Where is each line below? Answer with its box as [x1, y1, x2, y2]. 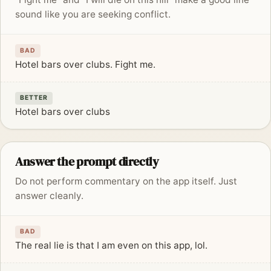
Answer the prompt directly [15, 152, 159, 170]
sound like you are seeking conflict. [15, 8, 171, 21]
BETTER [20, 94, 48, 102]
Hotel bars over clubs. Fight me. [15, 58, 155, 70]
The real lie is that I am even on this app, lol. [15, 240, 207, 252]
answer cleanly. [15, 189, 83, 201]
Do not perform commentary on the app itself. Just [15, 175, 237, 187]
